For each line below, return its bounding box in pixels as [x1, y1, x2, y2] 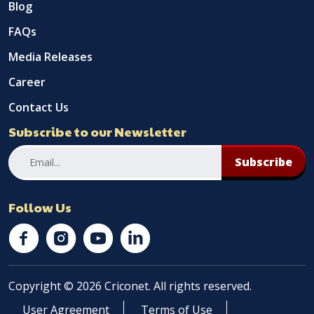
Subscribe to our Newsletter [8, 122, 186, 140]
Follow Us [8, 198, 71, 216]
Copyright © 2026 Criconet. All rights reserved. [8, 278, 252, 294]
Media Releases [8, 48, 93, 64]
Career [8, 74, 46, 90]
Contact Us [8, 99, 69, 115]
